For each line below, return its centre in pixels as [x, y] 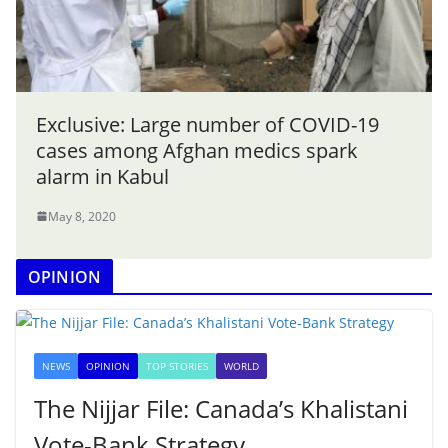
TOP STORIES [177, 365]
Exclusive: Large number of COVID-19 [207, 124]
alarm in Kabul [102, 176]
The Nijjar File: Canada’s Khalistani [221, 408]
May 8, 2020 [82, 216]
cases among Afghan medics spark [197, 150]
